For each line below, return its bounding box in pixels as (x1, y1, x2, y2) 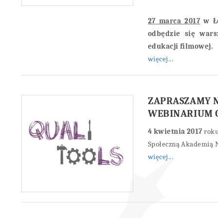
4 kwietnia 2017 (147, 127, 202, 136)
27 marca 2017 (147, 17, 200, 25)
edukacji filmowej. (147, 42, 213, 51)
